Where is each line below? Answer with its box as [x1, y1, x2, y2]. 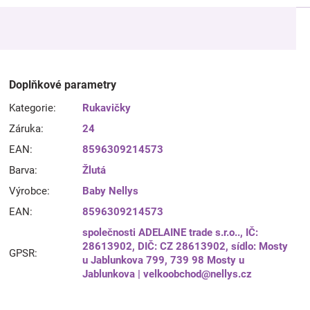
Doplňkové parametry [9, 78, 117, 91]
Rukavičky [82, 102, 131, 114]
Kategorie [9, 102, 54, 114]
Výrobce [9, 185, 48, 197]
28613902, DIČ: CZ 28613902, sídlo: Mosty [82, 240, 289, 253]
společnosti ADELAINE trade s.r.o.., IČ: [82, 226, 259, 239]
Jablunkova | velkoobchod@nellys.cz [82, 268, 253, 280]
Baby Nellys [82, 185, 139, 197]
